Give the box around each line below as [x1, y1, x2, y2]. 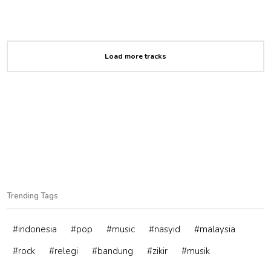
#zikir [147, 245, 168, 258]
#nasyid [149, 223, 181, 236]
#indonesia [13, 223, 57, 236]
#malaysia [194, 223, 236, 236]
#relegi [49, 245, 79, 258]
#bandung [92, 245, 134, 258]
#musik [181, 245, 211, 258]
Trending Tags [7, 191, 59, 202]
